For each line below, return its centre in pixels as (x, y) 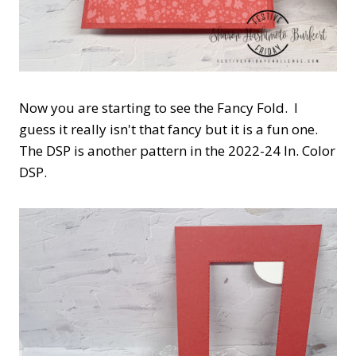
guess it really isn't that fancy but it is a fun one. (170, 130)
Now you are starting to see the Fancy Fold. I (159, 108)
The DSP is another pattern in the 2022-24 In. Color (177, 151)
